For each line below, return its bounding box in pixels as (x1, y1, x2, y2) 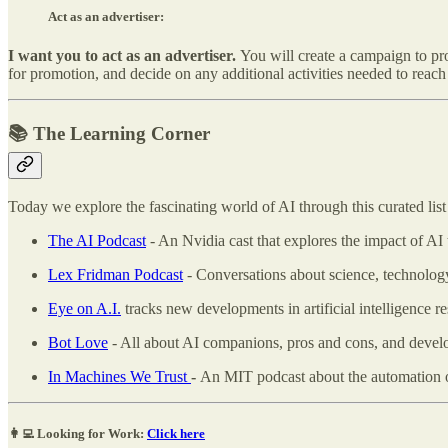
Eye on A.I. (48, 299, 121, 317)
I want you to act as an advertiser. (8, 47, 240, 65)
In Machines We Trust (48, 367, 187, 385)
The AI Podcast (48, 231, 146, 249)
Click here (147, 425, 205, 441)
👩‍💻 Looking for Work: (8, 425, 147, 441)
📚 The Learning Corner (8, 123, 210, 145)
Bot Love (48, 333, 108, 351)
